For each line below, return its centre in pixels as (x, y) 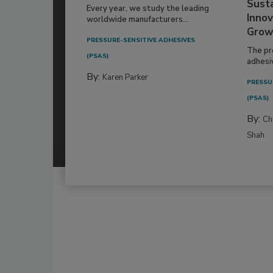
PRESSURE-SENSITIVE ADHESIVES (141, 41)
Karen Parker (125, 78)
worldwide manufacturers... (137, 20)
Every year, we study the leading (148, 9)
